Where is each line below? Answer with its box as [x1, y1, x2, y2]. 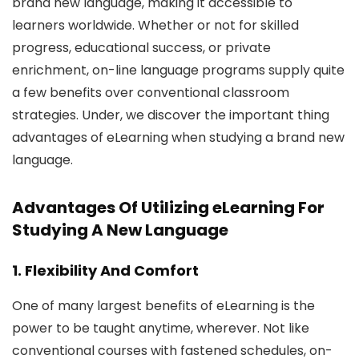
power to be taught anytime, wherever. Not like [12, 319, 309, 337]
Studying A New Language [12, 219, 228, 241]
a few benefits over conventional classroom [12, 83, 289, 102]
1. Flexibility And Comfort [12, 260, 199, 280]
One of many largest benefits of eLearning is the [12, 296, 315, 315]
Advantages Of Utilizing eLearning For [12, 196, 325, 219]
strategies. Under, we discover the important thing [12, 106, 329, 124]
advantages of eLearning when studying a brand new [12, 128, 345, 147]
